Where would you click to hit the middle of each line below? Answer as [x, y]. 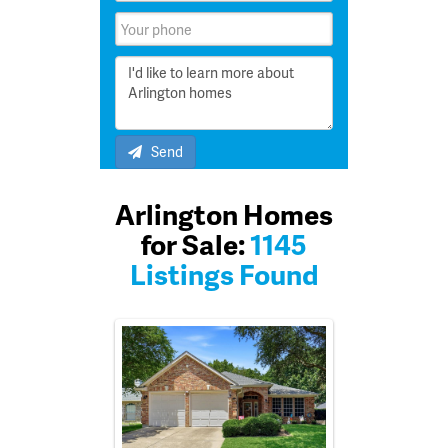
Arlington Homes [224, 213]
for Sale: [193, 243]
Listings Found [224, 273]
